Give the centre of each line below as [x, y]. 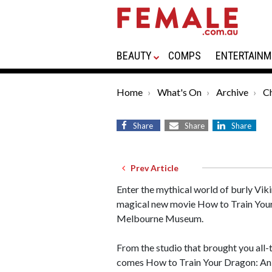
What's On [179, 92]
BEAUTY [134, 56]
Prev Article [152, 168]
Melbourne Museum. [160, 218]
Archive [232, 92]
